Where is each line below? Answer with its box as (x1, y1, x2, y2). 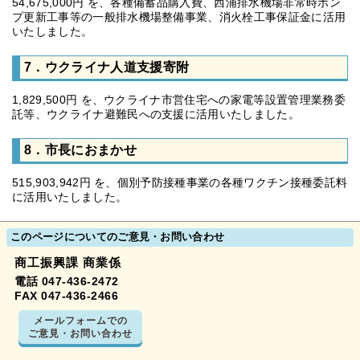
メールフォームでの (33, 313, 128, 327)
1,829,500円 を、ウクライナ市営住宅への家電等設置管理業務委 (12, 93, 346, 106)
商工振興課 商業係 (14, 256, 121, 269)
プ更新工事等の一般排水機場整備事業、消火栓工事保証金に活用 (12, 10, 346, 23)
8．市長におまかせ (24, 142, 137, 157)
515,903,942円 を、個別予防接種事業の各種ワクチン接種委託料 (12, 176, 348, 189)
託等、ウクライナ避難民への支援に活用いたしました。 (12, 108, 300, 121)
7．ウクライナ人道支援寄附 (24, 59, 190, 74)
